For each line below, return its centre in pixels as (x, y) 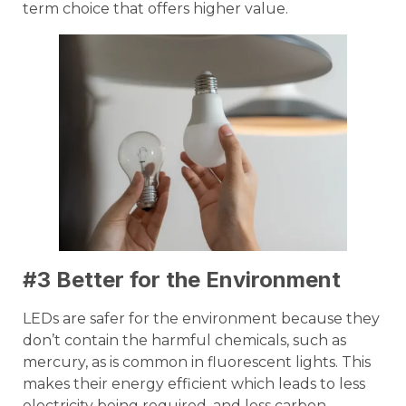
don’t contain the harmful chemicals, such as (184, 340)
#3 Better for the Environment (182, 279)
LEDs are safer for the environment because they (201, 318)
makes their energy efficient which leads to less (194, 383)
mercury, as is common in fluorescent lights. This (197, 362)
